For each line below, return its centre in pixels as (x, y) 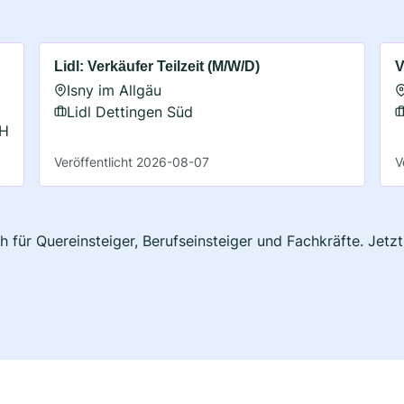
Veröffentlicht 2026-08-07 (132, 161)
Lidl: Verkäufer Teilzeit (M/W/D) (157, 66)
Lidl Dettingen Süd (130, 111)
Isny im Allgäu (115, 90)
